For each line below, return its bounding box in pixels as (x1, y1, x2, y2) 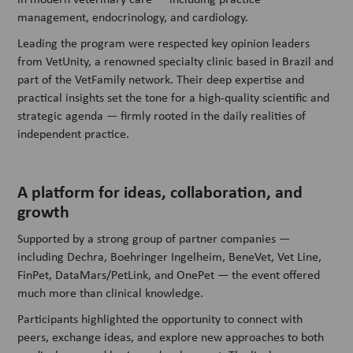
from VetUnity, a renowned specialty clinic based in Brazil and (17, 53, 334, 70)
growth (17, 199, 70, 224)
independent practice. (17, 125, 130, 143)
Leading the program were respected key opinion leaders (17, 35, 310, 52)
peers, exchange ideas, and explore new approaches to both (17, 329, 325, 346)
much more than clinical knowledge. (17, 284, 204, 302)
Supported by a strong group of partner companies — (17, 230, 291, 247)
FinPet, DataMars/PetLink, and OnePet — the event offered (17, 266, 321, 284)
